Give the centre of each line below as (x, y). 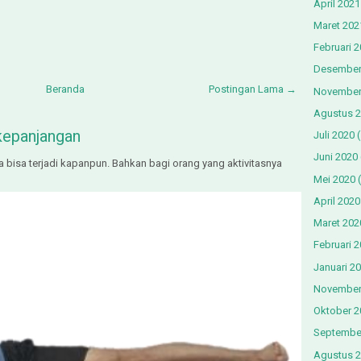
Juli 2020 (334, 135)
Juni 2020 (336, 157)
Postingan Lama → (253, 89)
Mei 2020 (334, 179)
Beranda (65, 89)
